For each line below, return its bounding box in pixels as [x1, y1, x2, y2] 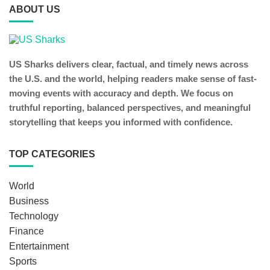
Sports [9, 256, 37, 266]
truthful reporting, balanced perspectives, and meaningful [9, 102, 251, 113]
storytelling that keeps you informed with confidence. [9, 117, 233, 127]
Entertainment [9, 241, 69, 251]
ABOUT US [9, 4, 60, 14]
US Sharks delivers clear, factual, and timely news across [9, 59, 248, 69]
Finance [9, 226, 44, 236]
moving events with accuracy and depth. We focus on [9, 88, 233, 98]
